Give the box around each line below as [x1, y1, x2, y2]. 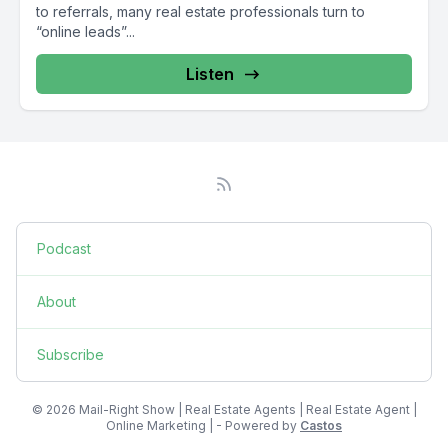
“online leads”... [36, 23, 135, 40]
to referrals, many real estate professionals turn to [36, 3, 365, 20]
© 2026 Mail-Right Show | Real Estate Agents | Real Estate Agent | [31, 402, 417, 417]
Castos [300, 418, 342, 433]
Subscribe [37, 346, 104, 363]
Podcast [37, 240, 91, 257]
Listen [186, 64, 234, 84]
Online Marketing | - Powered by [106, 418, 300, 433]
